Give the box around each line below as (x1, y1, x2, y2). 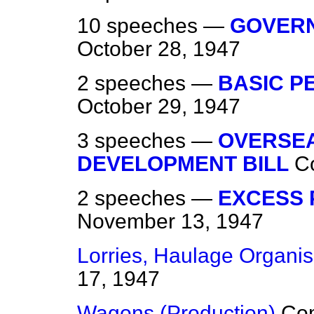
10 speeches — (77, 14, 230, 38)
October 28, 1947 (77, 37, 240, 61)
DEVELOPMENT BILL (77, 152, 289, 176)
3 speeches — (77, 129, 218, 153)
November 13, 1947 (77, 210, 264, 233)
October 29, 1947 (77, 95, 240, 118)
